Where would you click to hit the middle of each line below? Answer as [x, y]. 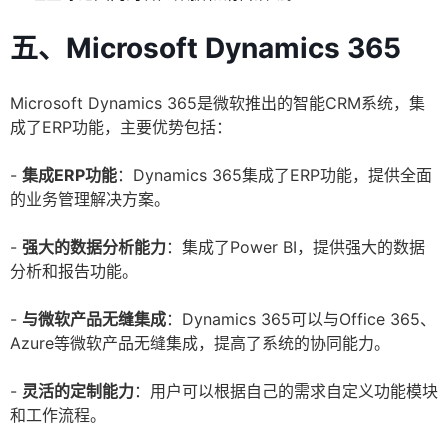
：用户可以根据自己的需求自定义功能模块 [286, 391]
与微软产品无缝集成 [94, 319]
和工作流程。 [58, 415]
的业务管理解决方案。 [90, 199]
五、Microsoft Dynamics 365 [205, 48]
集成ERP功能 [69, 175]
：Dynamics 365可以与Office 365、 [301, 319]
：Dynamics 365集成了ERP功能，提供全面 [274, 175]
